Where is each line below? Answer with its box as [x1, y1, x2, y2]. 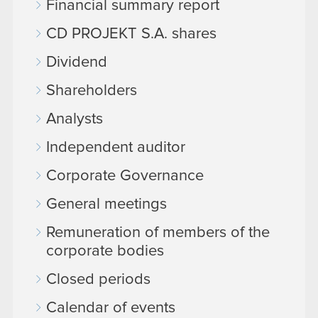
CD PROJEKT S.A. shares [46, 26, 216, 42]
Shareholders [46, 83, 137, 99]
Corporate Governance [46, 168, 204, 184]
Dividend [46, 55, 107, 70]
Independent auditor [46, 140, 185, 155]
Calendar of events [46, 300, 175, 316]
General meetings [46, 197, 167, 212]
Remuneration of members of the [46, 225, 270, 241]
